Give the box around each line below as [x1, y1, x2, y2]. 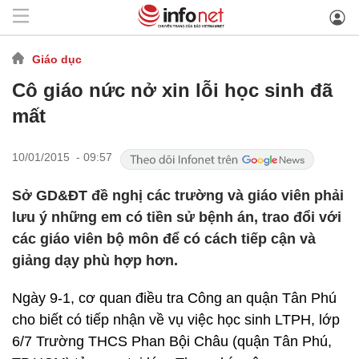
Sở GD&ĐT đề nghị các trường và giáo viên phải [12, 188, 344, 204]
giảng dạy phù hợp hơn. [12, 252, 178, 268]
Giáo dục [32, 52, 82, 66]
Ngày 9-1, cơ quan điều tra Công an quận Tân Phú [12, 290, 337, 306]
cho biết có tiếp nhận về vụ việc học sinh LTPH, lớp [12, 312, 340, 328]
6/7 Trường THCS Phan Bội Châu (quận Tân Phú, [12, 333, 332, 349]
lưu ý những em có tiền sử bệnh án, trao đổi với [12, 209, 341, 225]
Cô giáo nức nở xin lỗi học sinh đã [12, 79, 333, 101]
